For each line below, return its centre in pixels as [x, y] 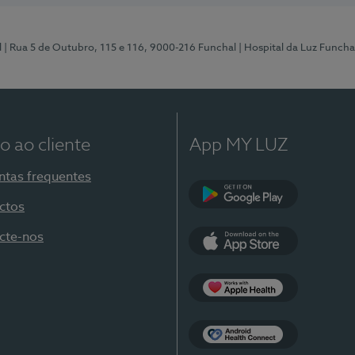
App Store [273, 261]
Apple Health [282, 307]
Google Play [279, 214]
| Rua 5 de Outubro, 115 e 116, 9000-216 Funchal [120, 48]
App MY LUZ [239, 146]
